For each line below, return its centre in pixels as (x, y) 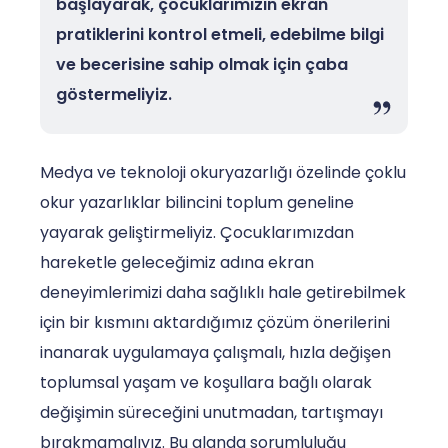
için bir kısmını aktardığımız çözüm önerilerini (215, 322)
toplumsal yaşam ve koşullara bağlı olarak (206, 382)
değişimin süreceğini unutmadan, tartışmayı (211, 412)
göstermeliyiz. (114, 94)
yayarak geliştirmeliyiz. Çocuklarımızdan (197, 232)
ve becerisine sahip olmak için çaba (202, 64)
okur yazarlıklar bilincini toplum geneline (197, 202)
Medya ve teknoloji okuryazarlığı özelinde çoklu (223, 172)
